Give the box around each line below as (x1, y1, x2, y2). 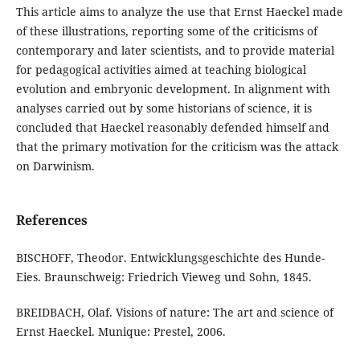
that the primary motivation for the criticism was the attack (15, 138, 338, 154)
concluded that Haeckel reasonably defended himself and (15, 119, 329, 135)
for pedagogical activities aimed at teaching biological (15, 61, 306, 77)
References (15, 211, 88, 229)
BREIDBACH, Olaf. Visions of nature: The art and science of (15, 304, 333, 320)
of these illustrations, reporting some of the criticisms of (15, 22, 317, 39)
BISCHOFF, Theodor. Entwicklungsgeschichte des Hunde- (15, 249, 325, 265)
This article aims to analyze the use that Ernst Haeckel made (15, 3, 343, 19)
